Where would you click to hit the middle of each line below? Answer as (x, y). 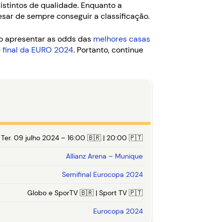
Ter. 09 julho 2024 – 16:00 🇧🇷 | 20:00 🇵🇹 (72, 138)
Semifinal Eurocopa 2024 (102, 174)
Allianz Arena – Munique (104, 156)
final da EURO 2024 (38, 50)
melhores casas (122, 39)
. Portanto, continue (108, 50)
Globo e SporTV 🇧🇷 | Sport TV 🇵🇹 (85, 193)
